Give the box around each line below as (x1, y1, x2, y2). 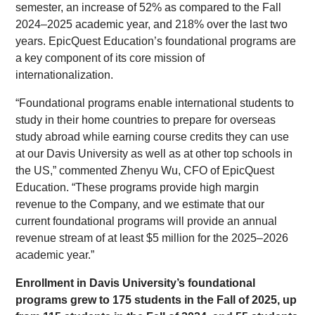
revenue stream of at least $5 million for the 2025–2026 (15, 232, 289, 244)
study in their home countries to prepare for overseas (15, 114, 276, 126)
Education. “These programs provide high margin (15, 181, 259, 193)
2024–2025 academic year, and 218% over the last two (15, 18, 288, 30)
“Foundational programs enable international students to (15, 97, 295, 109)
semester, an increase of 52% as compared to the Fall (15, 1, 282, 13)
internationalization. (15, 69, 117, 81)
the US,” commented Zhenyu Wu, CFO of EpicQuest (15, 165, 275, 176)
